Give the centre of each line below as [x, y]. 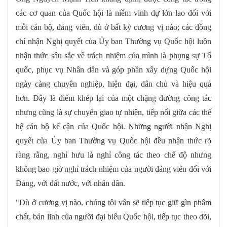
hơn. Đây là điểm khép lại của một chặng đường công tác [113, 98]
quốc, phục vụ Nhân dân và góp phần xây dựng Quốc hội [113, 70]
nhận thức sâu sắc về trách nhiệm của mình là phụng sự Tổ [113, 56]
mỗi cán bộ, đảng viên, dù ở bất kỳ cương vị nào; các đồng [113, 27]
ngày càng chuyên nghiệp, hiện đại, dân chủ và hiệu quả [113, 84]
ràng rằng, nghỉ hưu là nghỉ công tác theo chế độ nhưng [113, 155]
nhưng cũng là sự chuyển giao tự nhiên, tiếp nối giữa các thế [113, 112]
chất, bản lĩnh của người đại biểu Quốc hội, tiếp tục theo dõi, [113, 217]
